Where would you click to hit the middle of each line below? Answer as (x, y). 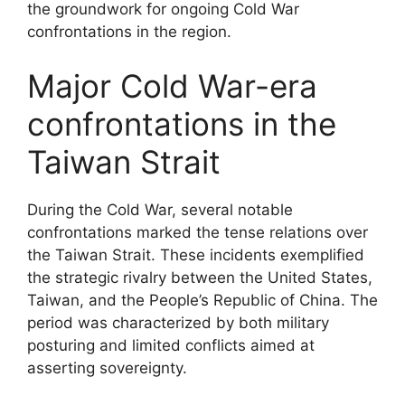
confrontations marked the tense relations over (198, 232)
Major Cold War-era (172, 85)
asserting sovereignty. (107, 367)
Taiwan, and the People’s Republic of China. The (202, 300)
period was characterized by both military (178, 322)
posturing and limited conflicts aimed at (171, 345)
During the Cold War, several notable (160, 209)
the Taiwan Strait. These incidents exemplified (196, 254)
